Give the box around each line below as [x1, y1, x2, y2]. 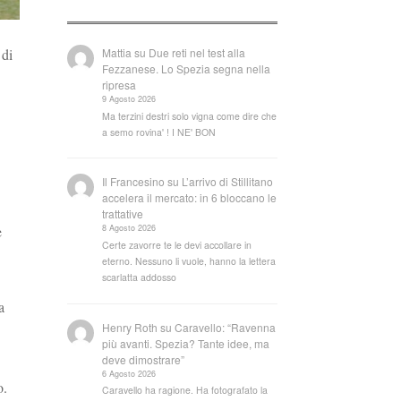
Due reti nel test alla [149, 44, 246, 60]
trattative [102, 206, 144, 222]
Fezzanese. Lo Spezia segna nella [102, 60, 271, 76]
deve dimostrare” [102, 351, 185, 367]
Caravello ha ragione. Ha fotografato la [102, 383, 269, 397]
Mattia [102, 44, 132, 60]
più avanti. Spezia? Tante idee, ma [102, 335, 270, 351]
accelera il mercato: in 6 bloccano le [102, 190, 277, 206]
